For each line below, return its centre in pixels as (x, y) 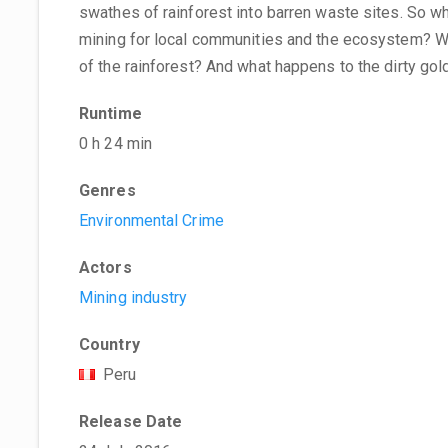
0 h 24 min (115, 143)
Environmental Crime (151, 220)
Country (109, 344)
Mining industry (133, 297)
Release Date (131, 421)
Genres (107, 190)
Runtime (110, 113)
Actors (105, 267)
